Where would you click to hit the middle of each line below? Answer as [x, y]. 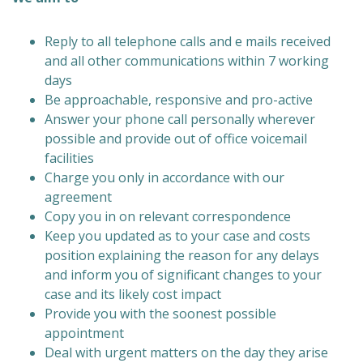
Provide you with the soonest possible [160, 314]
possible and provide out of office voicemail [176, 139]
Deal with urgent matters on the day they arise [186, 352]
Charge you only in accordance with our [164, 177]
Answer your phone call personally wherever [180, 119]
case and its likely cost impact [133, 294]
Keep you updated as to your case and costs [177, 236]
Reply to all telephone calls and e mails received [188, 41]
